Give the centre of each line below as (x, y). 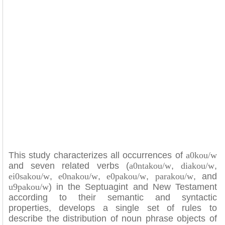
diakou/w (197, 166)
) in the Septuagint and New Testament (133, 187)
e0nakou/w (78, 176)
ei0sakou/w (29, 176)
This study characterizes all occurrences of (97, 155)
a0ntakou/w (150, 166)
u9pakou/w (29, 187)
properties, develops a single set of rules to (113, 208)
